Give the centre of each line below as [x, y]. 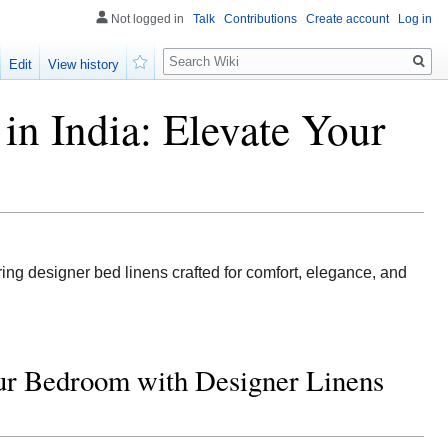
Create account [347, 19]
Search [195, 50]
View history [84, 65]
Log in [415, 19]
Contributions [260, 19]
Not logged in [147, 19]
